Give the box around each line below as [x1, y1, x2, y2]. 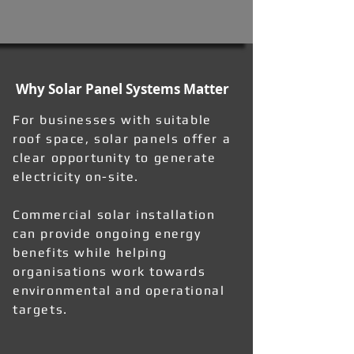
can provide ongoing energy [13, 226, 201, 241]
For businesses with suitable [13, 112, 212, 127]
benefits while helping [13, 245, 168, 260]
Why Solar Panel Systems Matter [16, 80, 229, 98]
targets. [13, 302, 68, 317]
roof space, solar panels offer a [13, 131, 232, 146]
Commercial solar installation [13, 207, 216, 222]
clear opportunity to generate [13, 150, 217, 165]
